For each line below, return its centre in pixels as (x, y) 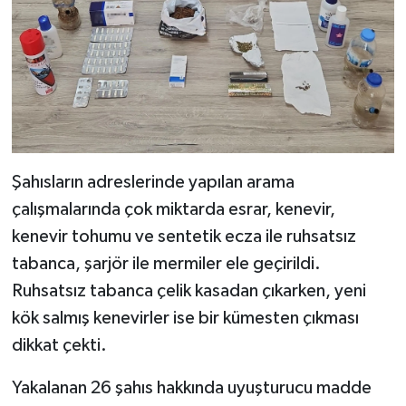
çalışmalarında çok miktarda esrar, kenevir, (173, 209)
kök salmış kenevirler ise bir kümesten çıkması (185, 318)
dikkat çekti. (59, 345)
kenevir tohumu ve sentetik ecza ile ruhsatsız (184, 236)
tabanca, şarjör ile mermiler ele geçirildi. (166, 263)
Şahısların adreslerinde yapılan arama (153, 182)
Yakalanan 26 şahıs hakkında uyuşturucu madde (191, 387)
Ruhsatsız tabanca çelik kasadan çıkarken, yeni (188, 290)
